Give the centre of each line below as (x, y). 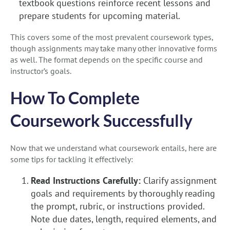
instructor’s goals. (41, 71)
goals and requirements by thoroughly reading (123, 194)
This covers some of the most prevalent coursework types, (112, 37)
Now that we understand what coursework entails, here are (113, 148)
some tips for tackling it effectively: (72, 159)
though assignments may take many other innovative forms (114, 49)
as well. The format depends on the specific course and (107, 60)
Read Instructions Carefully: (87, 181)
